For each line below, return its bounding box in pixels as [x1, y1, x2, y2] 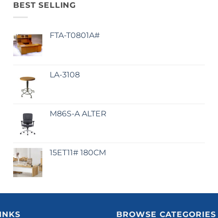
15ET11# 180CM [50, 147, 107, 157]
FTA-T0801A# [50, 30, 100, 40]
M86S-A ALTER [50, 109, 107, 118]
